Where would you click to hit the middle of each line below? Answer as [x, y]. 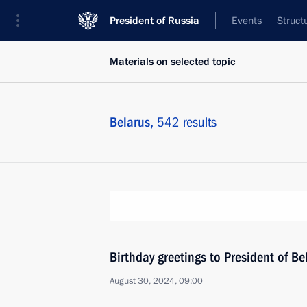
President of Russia [155, 21]
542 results [187, 122]
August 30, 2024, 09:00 [156, 281]
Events [247, 21]
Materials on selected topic [173, 62]
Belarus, [133, 122]
